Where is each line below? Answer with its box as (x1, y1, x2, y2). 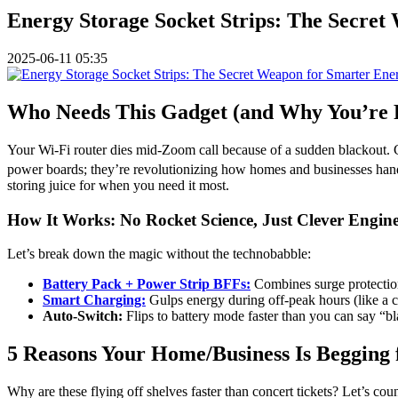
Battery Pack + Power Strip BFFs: (43, 276, 251, 292)
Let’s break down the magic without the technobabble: (7, 246, 311, 262)
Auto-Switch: (43, 308, 123, 324)
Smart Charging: (43, 292, 146, 308)
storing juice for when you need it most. (7, 177, 229, 193)
